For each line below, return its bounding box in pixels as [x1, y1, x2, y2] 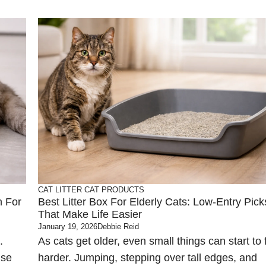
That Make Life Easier [38, 208, 142, 220]
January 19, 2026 [38, 222, 97, 231]
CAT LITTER [38, 185, 82, 194]
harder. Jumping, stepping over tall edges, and [38, 252, 257, 264]
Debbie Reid [97, 222, 139, 231]
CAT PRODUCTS [84, 185, 144, 194]
